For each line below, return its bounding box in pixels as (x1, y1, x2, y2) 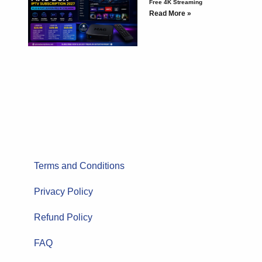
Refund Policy (34, 212, 92, 223)
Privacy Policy (34, 187, 93, 197)
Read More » (149, 9, 191, 18)
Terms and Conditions (34, 161, 125, 171)
